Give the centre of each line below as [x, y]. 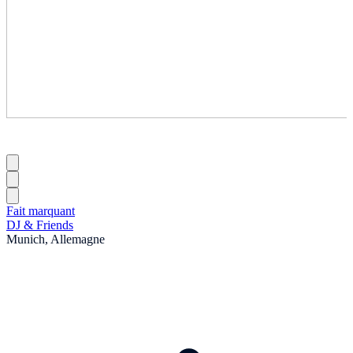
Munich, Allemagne [56, 239]
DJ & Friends [40, 225]
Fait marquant [41, 210]
